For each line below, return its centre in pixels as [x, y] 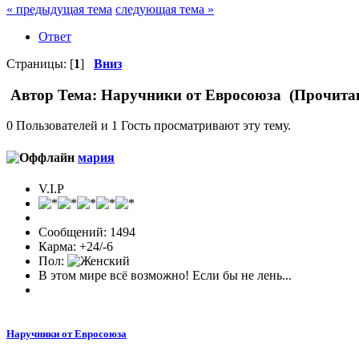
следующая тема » [165, 9]
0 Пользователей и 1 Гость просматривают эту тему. [149, 126]
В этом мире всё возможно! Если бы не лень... [165, 275]
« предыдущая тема [59, 9]
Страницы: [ [40, 63]
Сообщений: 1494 [87, 232]
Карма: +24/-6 [76, 246]
